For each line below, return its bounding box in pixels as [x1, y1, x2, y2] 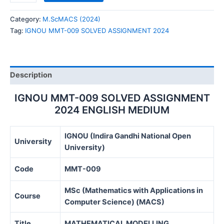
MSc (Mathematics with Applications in [64, 185, 203, 195]
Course [14, 191, 40, 200]
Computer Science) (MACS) [64, 197, 164, 206]
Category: [10, 15, 42, 23]
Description [10, 70, 52, 80]
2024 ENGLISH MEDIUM [54, 103, 169, 116]
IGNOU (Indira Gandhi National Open [64, 131, 191, 140]
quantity [9, 54, 37, 64]
